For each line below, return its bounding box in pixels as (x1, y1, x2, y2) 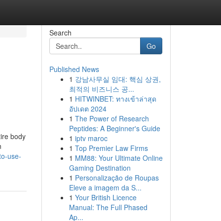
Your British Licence (74, 192, 137, 202)
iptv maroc (74, 133, 108, 143)
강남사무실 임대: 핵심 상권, (74, 74, 161, 84)
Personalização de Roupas (74, 173, 159, 183)
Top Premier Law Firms (74, 143, 148, 153)
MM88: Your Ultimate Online (74, 153, 163, 163)
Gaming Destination (69, 163, 131, 173)
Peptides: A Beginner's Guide (69, 123, 160, 133)
